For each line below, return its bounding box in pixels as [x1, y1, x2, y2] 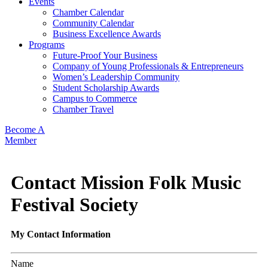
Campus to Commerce [53, 93, 137, 104]
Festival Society [11, 194, 138, 216]
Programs [29, 39, 65, 50]
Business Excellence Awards [53, 29, 161, 39]
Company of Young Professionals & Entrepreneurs [53, 61, 243, 72]
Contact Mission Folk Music [11, 172, 241, 194]
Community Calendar [53, 18, 134, 29]
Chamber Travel [53, 104, 114, 115]
